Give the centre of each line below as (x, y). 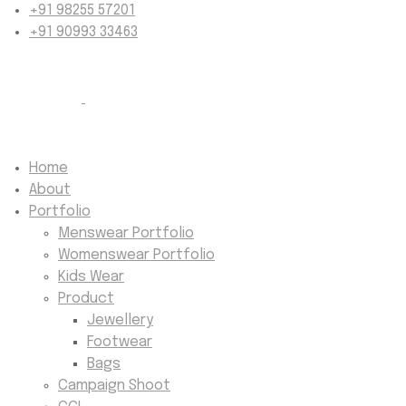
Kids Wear (91, 277)
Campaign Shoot (114, 386)
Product (86, 299)
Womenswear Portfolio (136, 255)
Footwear (120, 342)
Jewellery (120, 320)
